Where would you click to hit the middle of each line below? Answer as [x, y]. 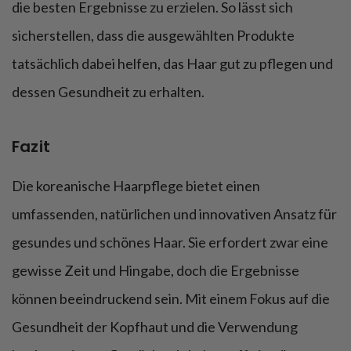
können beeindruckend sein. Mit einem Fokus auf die [171, 298]
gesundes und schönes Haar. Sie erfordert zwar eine [170, 242]
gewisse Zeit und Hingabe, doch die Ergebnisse [156, 270]
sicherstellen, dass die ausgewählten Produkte [153, 35]
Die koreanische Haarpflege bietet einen [136, 185]
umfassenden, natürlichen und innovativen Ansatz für [174, 213]
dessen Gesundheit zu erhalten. [108, 91]
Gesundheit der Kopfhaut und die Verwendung [155, 326]
